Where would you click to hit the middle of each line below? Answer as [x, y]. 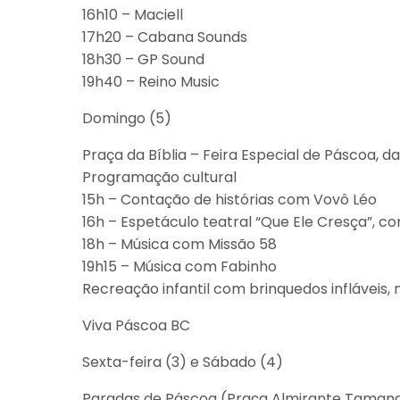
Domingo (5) [127, 118]
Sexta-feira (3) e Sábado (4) [183, 362]
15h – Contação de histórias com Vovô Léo [229, 200]
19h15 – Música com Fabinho [179, 267]
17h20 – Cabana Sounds [165, 37]
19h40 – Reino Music [151, 82]
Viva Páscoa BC [136, 325]
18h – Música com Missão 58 [179, 244]
